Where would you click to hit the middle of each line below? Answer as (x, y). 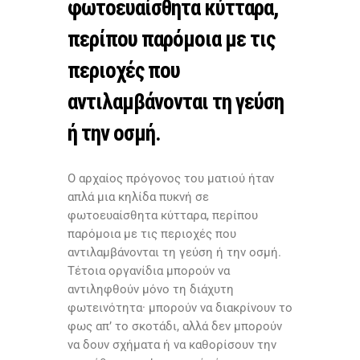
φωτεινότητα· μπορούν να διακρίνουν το (180, 308)
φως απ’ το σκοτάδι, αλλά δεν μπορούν (175, 327)
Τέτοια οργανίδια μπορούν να (149, 271)
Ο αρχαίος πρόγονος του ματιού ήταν (171, 179)
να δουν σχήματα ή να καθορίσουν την (172, 345)
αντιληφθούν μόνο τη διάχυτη (151, 290)
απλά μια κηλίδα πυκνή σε (138, 197)
